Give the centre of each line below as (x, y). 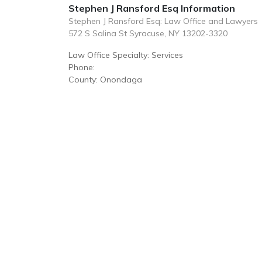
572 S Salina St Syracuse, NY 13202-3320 (148, 33)
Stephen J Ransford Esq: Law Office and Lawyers (163, 21)
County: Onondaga (105, 80)
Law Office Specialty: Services (126, 55)
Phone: (82, 67)
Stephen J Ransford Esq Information (152, 8)
